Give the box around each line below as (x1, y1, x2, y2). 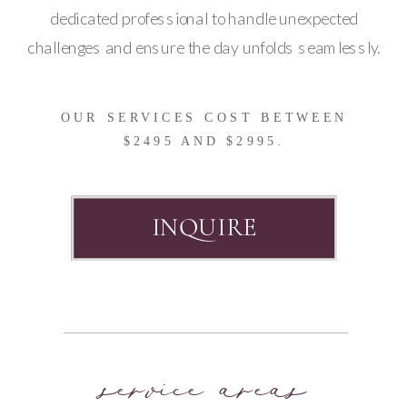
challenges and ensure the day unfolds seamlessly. (27, 36, 382, 58)
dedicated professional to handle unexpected (50, 7, 359, 29)
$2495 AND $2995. (123, 134, 285, 148)
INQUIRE (151, 213, 257, 243)
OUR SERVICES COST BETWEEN (61, 111, 348, 125)
